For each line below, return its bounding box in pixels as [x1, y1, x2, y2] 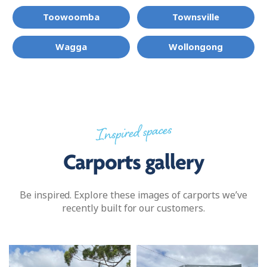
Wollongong [169, 40, 223, 54]
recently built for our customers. [62, 201, 205, 215]
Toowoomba [43, 10, 100, 24]
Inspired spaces [94, 117, 173, 151]
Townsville [172, 10, 219, 24]
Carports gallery [63, 151, 204, 175]
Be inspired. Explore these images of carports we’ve [19, 188, 248, 202]
